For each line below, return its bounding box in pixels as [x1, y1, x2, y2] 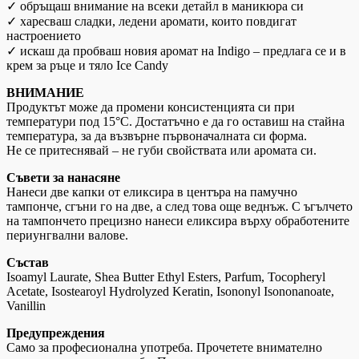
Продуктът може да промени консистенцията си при [6, 100, 295, 115]
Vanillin [6, 299, 46, 313]
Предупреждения [6, 326, 105, 341]
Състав [6, 256, 49, 270]
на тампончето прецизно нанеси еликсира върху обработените [6, 214, 349, 228]
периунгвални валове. [6, 228, 128, 243]
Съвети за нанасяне [6, 171, 120, 185]
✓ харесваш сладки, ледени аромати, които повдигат [6, 14, 296, 29]
